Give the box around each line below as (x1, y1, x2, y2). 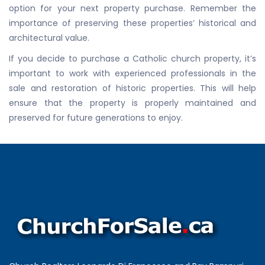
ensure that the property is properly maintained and (9, 97, 256, 109)
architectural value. (9, 32, 89, 44)
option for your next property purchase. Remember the (9, 2, 256, 15)
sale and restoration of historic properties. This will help (9, 82, 256, 95)
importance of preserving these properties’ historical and (9, 17, 256, 30)
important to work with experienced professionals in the (9, 67, 256, 80)
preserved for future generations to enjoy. (9, 112, 183, 124)
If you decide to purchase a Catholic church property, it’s (9, 53, 256, 65)
